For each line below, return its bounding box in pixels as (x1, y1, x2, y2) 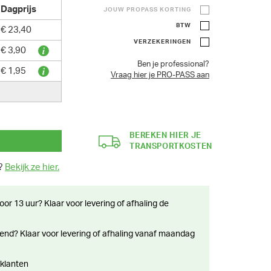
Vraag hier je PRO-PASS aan (110, 71, 209, 79)
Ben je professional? (137, 60, 209, 68)
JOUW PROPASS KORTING (103, 6, 191, 13)
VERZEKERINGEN (133, 38, 191, 45)
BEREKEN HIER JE (129, 132, 201, 140)
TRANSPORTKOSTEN (129, 143, 212, 151)
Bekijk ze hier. (5, 163, 59, 172)
